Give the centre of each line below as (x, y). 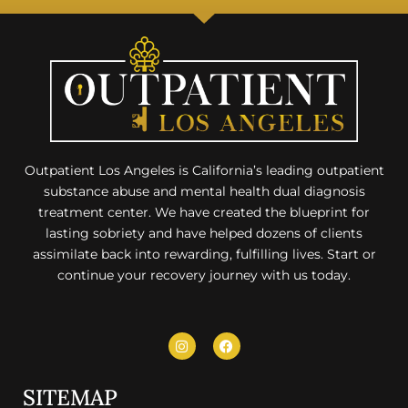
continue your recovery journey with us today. (204, 275)
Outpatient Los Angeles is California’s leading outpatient (204, 171)
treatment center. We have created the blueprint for (204, 213)
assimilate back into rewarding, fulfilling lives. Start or (204, 255)
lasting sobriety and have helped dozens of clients (204, 234)
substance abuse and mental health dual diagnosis (204, 192)
